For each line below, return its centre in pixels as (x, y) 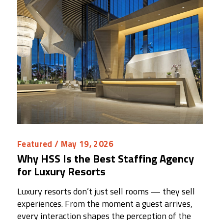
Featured (35, 144)
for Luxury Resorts (61, 172)
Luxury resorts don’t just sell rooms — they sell (106, 192)
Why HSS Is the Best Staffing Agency (106, 159)
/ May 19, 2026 (83, 144)
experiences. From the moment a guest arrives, (105, 204)
